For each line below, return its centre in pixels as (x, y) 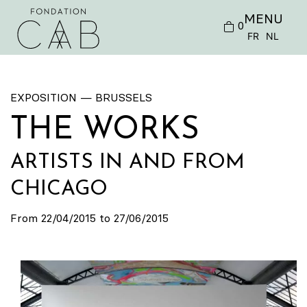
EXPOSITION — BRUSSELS (81, 97)
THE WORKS (105, 131)
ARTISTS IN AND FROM (127, 163)
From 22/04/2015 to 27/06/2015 (89, 218)
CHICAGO (59, 189)
